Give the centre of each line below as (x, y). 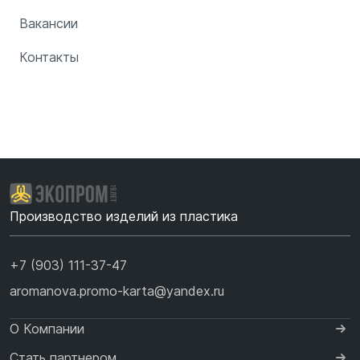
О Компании (47, 328)
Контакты (49, 57)
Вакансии (49, 23)
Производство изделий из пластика (124, 216)
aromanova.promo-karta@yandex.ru (117, 290)
